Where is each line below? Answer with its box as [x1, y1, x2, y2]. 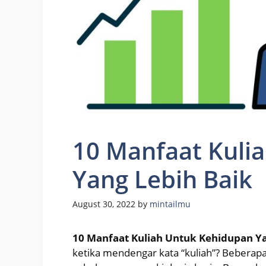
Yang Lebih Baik [72, 162, 252, 195]
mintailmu [150, 198, 191, 210]
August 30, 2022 [72, 198, 135, 210]
